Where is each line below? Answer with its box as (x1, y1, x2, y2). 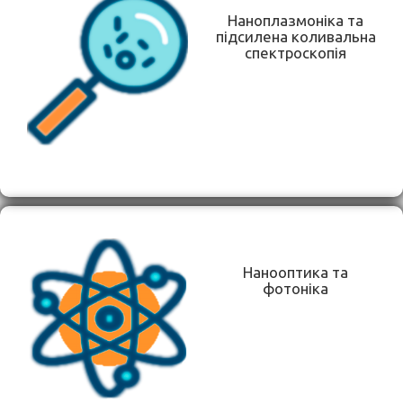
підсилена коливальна (215, 27, 376, 45)
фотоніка (263, 279, 328, 297)
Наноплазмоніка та (228, 11, 363, 29)
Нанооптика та (243, 263, 348, 281)
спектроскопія (245, 43, 346, 61)
